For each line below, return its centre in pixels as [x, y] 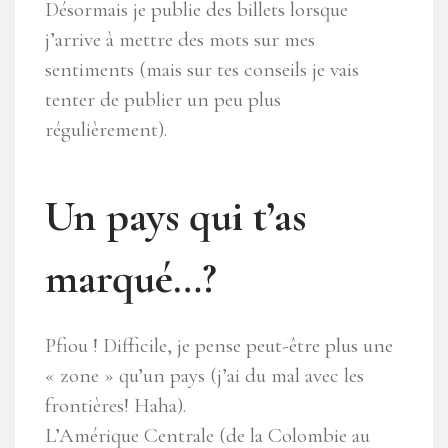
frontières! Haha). [115, 406]
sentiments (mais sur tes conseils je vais [202, 70]
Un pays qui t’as [175, 216]
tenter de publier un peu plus [163, 100]
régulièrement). [106, 130]
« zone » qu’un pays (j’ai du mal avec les [204, 376]
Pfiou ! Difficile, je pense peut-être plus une [219, 346]
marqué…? [131, 278]
